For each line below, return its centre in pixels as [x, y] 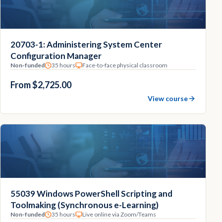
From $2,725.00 [41, 85]
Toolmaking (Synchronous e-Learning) [84, 205]
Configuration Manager [56, 56]
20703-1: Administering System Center [86, 44]
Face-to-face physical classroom [125, 65]
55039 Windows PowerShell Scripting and [91, 194]
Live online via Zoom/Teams [119, 214]
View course [168, 98]
